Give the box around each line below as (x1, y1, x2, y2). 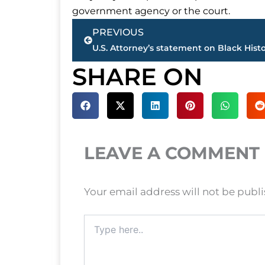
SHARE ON (72, 62, 202, 92)
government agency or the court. (72, 5, 230, 17)
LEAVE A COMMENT (84, 143, 260, 164)
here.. (83, 226, 107, 237)
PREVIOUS (92, 27, 144, 38)
